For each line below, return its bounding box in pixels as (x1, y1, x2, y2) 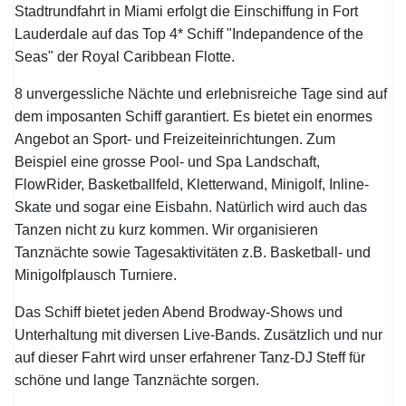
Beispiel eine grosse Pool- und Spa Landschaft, (14, 154, 321, 169)
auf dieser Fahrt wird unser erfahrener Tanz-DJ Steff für (14, 350, 366, 365)
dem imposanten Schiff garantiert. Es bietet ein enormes (14, 109, 373, 124)
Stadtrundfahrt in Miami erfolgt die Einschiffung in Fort (14, 4, 359, 19)
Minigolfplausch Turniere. (14, 267, 178, 283)
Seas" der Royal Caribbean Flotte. (14, 49, 236, 64)
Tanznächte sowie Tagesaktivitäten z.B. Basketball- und (14, 245, 372, 260)
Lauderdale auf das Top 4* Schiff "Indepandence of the (14, 26, 364, 42)
